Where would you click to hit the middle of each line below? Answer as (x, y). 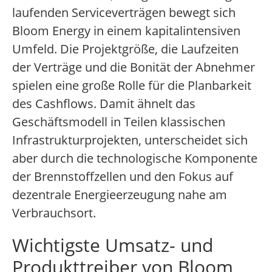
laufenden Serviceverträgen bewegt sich (124, 13)
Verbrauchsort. (54, 213)
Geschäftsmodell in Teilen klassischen (119, 122)
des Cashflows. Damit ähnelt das (104, 104)
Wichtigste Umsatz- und (113, 245)
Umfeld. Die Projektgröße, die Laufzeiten (125, 49)
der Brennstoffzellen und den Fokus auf (123, 177)
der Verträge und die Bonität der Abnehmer (134, 67)
